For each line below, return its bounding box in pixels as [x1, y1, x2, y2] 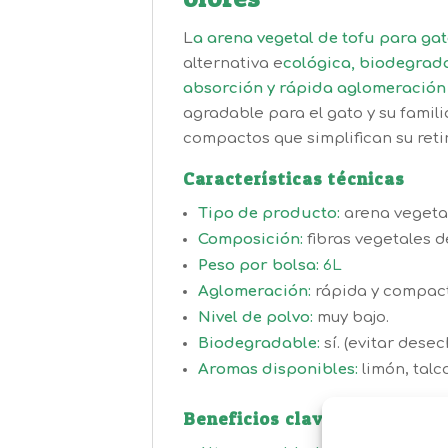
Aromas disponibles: [198, 360, 358, 378]
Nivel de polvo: [198, 308, 313, 326]
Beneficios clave [183, 407, 335, 429]
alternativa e [183, 54, 283, 72]
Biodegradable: [198, 334, 320, 352]
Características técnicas [183, 167, 405, 189]
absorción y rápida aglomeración [183, 79, 446, 97]
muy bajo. [313, 308, 389, 326]
